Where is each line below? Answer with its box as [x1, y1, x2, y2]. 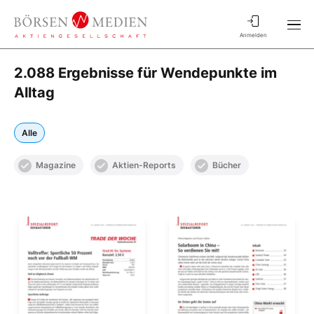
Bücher [212, 160, 241, 170]
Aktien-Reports [112, 160, 176, 170]
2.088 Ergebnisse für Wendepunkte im [14, 64, 277, 81]
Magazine [36, 160, 76, 170]
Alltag [14, 84, 55, 101]
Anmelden [239, 32, 267, 39]
